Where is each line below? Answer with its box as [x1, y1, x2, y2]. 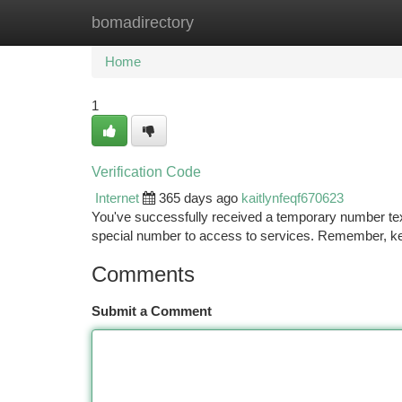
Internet [95, 190, 139, 205]
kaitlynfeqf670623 [241, 190, 344, 205]
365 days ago [159, 190, 238, 205]
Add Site [310, 14, 359, 30]
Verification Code [92, 164, 201, 179]
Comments [92, 262, 195, 286]
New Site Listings [181, 14, 283, 30]
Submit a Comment [92, 303, 212, 319]
